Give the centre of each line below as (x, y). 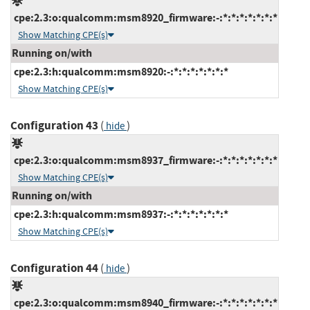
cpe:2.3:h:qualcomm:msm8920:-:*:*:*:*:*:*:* (120, 71)
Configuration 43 (54, 125)
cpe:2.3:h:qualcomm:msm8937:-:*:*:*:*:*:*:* (120, 214)
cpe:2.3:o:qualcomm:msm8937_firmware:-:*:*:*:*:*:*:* (145, 160)
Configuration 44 (54, 268)
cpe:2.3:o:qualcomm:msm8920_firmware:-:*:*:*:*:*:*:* (145, 17)
